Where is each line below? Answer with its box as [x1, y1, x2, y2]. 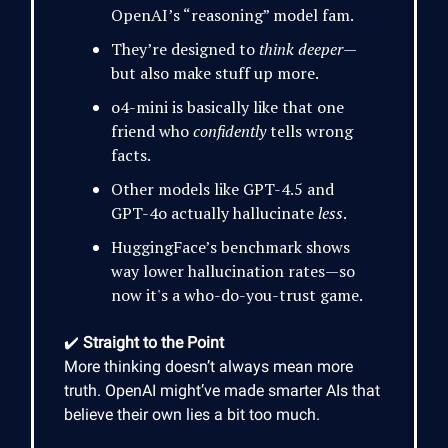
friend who [111, 120, 193, 143]
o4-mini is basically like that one [111, 96, 344, 119]
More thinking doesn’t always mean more [64, 357, 353, 377]
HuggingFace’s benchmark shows [111, 236, 350, 259]
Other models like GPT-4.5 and [111, 178, 334, 201]
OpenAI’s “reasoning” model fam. [111, 4, 354, 27]
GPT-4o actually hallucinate [111, 202, 318, 225]
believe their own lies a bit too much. [64, 405, 320, 425]
